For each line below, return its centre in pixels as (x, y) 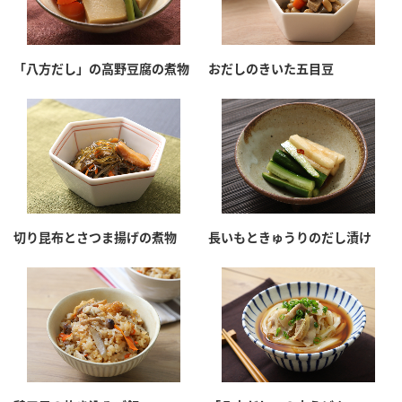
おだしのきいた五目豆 (271, 69)
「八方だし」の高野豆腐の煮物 (101, 69)
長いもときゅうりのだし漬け (290, 238)
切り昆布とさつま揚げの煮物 (95, 238)
